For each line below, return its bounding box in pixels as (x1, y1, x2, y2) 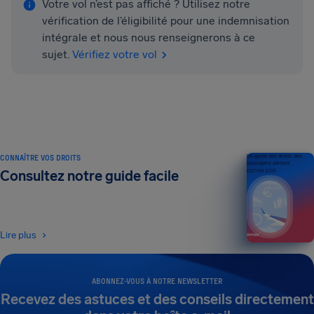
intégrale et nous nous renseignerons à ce (42, 31, 255, 44)
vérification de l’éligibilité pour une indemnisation (42, 14, 289, 27)
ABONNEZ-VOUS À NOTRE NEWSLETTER (92, 276, 222, 285)
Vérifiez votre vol (72, 48, 157, 61)
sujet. (42, 48, 69, 61)
